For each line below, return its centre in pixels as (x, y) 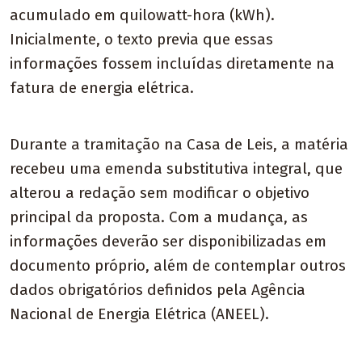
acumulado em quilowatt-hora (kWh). (142, 15)
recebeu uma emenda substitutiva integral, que (176, 169)
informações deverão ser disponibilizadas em (168, 242)
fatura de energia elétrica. (102, 88)
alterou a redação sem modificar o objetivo (160, 193)
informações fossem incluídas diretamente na (172, 64)
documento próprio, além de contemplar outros (178, 266)
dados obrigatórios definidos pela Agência (158, 290)
